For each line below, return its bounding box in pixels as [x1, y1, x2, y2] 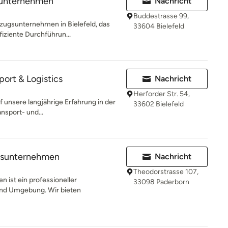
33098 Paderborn [133, 178, 189, 186]
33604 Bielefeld [133, 22, 184, 31]
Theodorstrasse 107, [133, 167, 198, 176]
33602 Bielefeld [133, 100, 184, 108]
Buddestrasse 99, [133, 12, 189, 20]
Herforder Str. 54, [133, 90, 190, 98]
